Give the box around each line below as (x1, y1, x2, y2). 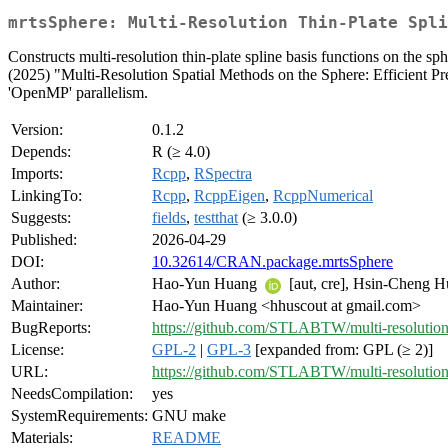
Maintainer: (11, 297, 83, 315)
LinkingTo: (11, 187, 82, 205)
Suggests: (11, 209, 71, 227)
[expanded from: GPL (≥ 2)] (251, 341, 433, 359)
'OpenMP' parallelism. (8, 84, 148, 102)
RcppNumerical (273, 187, 373, 205)
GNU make (152, 407, 226, 425)
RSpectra (194, 165, 252, 183)
